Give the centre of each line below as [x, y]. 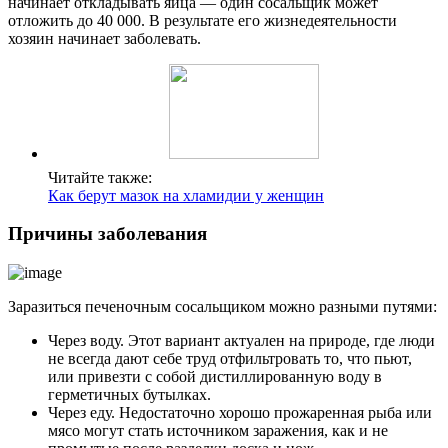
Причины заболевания [107, 234]
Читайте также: [100, 177]
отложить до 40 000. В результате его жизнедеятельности [202, 20]
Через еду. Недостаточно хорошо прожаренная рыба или [240, 413]
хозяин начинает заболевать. [104, 38]
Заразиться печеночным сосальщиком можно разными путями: [222, 307]
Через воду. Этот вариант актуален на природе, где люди [241, 341]
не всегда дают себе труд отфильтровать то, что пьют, [230, 359]
